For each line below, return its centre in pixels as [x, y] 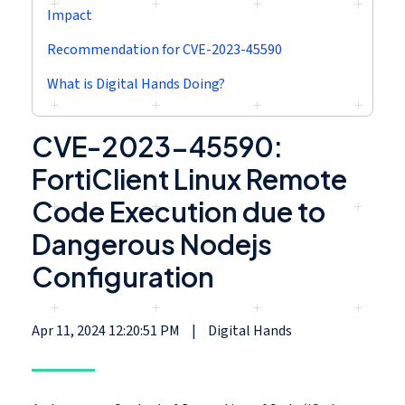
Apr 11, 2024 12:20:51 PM [107, 330]
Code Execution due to [179, 211]
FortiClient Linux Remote [189, 179]
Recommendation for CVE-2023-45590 [165, 49]
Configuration [123, 276]
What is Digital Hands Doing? [136, 84]
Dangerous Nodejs [152, 244]
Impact [70, 15]
